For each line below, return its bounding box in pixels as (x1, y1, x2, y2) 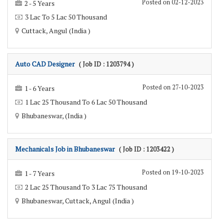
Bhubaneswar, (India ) (22, 111, 87, 121)
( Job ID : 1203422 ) (119, 145, 174, 154)
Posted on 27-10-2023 (142, 83, 204, 92)
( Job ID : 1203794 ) (79, 60, 134, 69)
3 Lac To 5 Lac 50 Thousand (25, 12, 107, 22)
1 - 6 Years (24, 84, 55, 93)
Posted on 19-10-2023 (142, 168, 204, 177)
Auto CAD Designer (15, 59, 75, 69)
